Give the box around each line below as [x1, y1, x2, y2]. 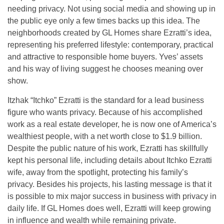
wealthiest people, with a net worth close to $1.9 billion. [7, 132, 202, 141]
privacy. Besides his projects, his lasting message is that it [7, 180, 211, 189]
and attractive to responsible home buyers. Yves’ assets [7, 52, 203, 61]
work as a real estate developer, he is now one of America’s [7, 120, 216, 129]
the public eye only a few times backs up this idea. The [7, 16, 200, 25]
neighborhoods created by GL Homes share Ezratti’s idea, [7, 28, 211, 37]
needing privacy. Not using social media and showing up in [7, 4, 215, 13]
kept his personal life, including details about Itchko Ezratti [7, 156, 212, 165]
